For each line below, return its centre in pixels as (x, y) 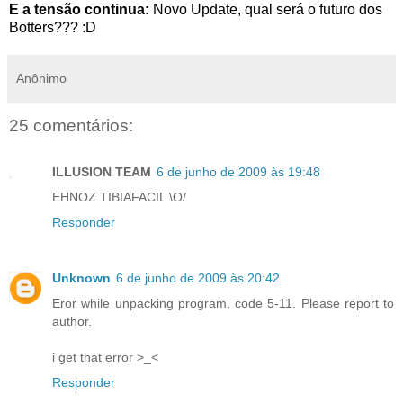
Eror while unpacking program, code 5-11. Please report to (223, 304)
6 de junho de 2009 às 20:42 (198, 278)
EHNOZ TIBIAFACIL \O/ (119, 197)
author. (72, 322)
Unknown (81, 278)
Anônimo (41, 78)
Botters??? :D (53, 27)
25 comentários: (71, 125)
